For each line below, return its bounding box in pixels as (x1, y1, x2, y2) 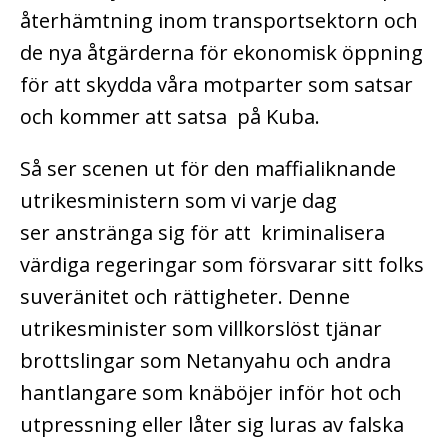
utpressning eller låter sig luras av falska (20, 410, 404, 438)
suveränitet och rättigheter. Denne (20, 282, 350, 310)
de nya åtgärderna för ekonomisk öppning (20, 38, 423, 66)
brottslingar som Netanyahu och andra (20, 346, 391, 374)
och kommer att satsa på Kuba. (20, 102, 320, 130)
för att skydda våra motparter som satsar (20, 70, 413, 98)
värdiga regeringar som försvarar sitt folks (20, 250, 424, 278)
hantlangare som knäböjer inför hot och (20, 378, 402, 406)
